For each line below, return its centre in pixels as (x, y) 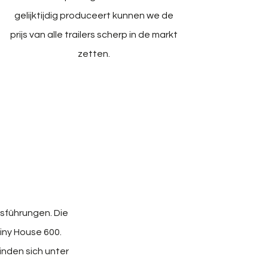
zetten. (94, 54)
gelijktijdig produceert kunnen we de (94, 15)
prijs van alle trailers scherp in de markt (94, 34)
